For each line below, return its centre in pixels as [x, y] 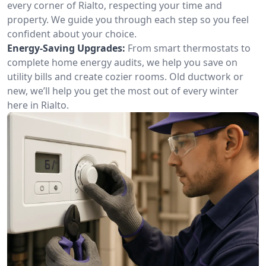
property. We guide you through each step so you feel [128, 20]
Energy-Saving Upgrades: [66, 48]
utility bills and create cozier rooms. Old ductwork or [125, 77]
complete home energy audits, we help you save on [122, 62]
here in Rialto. [38, 105]
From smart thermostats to [189, 48]
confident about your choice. [72, 34]
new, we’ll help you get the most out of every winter [123, 91]
